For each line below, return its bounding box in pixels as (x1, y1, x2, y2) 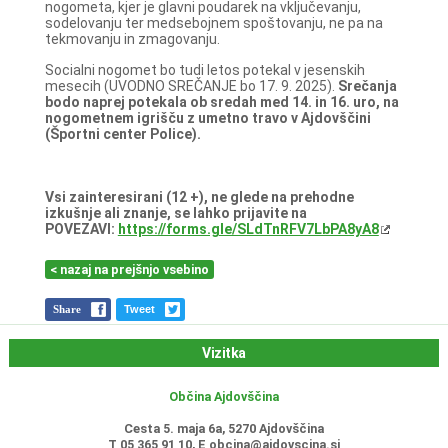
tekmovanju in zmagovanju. (44, 30, 220, 47)
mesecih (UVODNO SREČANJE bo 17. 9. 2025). (44, 77, 335, 94)
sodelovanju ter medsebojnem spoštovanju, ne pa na (44, 14, 383, 31)
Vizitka (202, 345, 246, 362)
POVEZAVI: (44, 220, 118, 237)
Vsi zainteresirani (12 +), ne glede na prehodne (44, 188, 354, 205)
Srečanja (334, 77, 397, 94)
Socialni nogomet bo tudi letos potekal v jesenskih (44, 61, 365, 78)
